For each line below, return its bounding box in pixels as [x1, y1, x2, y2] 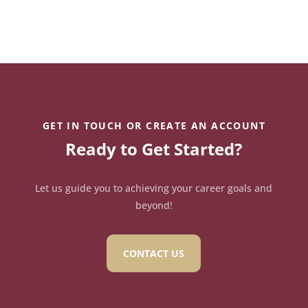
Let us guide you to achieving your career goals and [35, 181, 273, 195]
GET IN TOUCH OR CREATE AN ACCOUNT [42, 118, 266, 132]
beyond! [135, 198, 173, 212]
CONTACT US [123, 246, 185, 260]
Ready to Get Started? [65, 137, 243, 160]
